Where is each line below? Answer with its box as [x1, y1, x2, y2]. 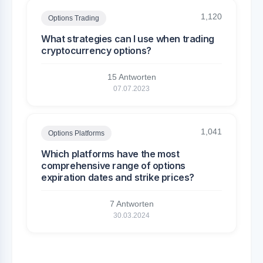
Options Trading [48, 14, 99, 22]
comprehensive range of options [41, 160, 186, 171]
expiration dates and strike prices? [41, 171, 195, 183]
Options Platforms [48, 129, 104, 137]
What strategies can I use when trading [41, 33, 214, 45]
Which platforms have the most [41, 148, 180, 160]
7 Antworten [109, 199, 154, 208]
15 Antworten [107, 72, 156, 82]
